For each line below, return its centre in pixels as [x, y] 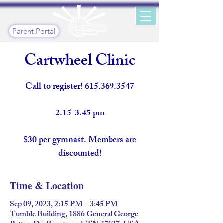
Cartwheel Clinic [80, 62]
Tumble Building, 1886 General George [74, 215]
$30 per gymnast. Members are [80, 141]
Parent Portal [34, 31]
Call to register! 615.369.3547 [80, 87]
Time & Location [47, 185]
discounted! [80, 154]
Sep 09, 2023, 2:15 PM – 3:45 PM [64, 205]
